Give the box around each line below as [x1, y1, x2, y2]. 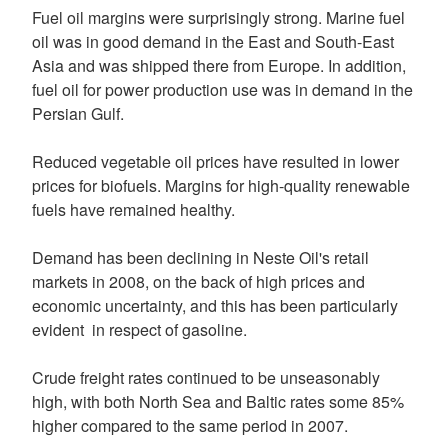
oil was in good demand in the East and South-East [32, 30, 394, 53]
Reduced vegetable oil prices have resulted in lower [32, 150, 399, 173]
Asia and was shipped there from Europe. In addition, [32, 54, 406, 77]
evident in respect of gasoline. [32, 318, 247, 341]
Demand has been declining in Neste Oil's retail [32, 246, 369, 269]
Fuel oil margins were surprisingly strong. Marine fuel [32, 6, 405, 29]
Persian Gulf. [32, 102, 124, 125]
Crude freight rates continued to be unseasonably [32, 366, 380, 389]
